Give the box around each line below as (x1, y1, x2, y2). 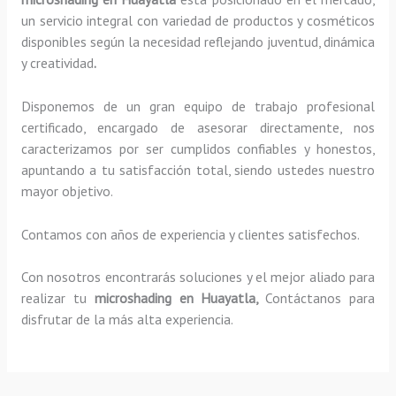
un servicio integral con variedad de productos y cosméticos (20, 11, 376, 29)
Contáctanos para (265, 289, 376, 308)
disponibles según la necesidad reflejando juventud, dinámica (20, 32, 376, 50)
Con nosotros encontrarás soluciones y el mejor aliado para (20, 268, 376, 286)
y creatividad (20, 53, 94, 72)
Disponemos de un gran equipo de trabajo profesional (20, 96, 376, 115)
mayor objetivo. (20, 181, 126, 200)
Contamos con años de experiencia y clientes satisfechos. (20, 225, 362, 243)
